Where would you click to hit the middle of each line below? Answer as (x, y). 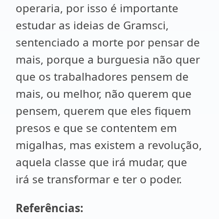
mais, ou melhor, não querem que (104, 94)
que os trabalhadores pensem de (102, 77)
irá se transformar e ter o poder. (99, 179)
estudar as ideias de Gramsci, (92, 25)
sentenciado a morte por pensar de (108, 42)
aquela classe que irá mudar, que (101, 162)
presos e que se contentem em (96, 128)
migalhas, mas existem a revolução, (109, 145)
